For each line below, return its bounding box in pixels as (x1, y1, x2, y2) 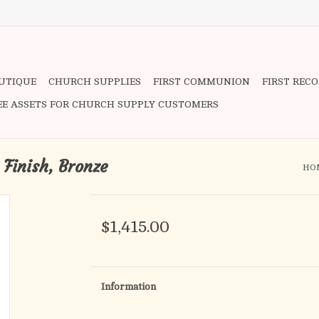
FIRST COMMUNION (153, 76, 250, 87)
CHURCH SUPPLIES (48, 76, 141, 87)
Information (100, 281, 156, 292)
